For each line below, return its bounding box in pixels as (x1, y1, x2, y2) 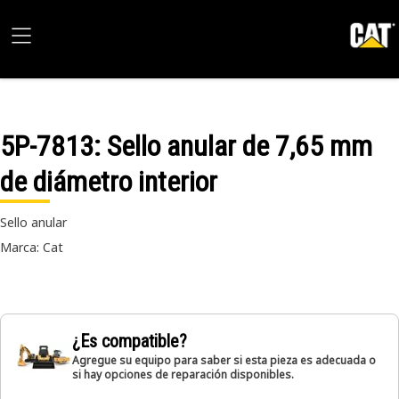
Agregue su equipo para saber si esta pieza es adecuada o (72, 353, 376, 368)
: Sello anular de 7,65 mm (94, 129, 372, 163)
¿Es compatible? (72, 330, 187, 352)
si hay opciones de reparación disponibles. (72, 367, 294, 382)
